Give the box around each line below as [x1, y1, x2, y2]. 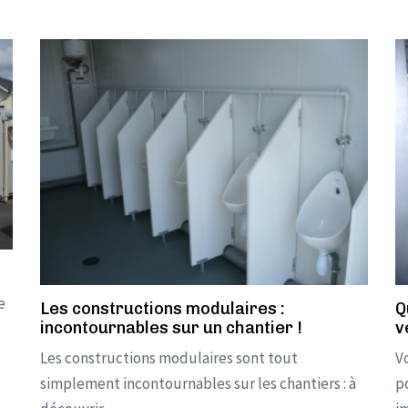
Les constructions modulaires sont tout [40, 348, 298, 368]
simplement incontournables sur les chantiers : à [40, 373, 356, 393]
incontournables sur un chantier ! [40, 318, 302, 338]
